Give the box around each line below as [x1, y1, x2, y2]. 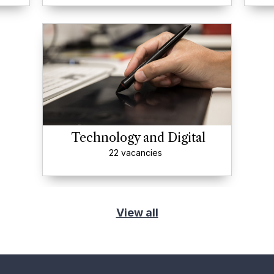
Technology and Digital [70, 130, 206, 145]
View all [116, 206, 158, 219]
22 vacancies [109, 147, 162, 158]
